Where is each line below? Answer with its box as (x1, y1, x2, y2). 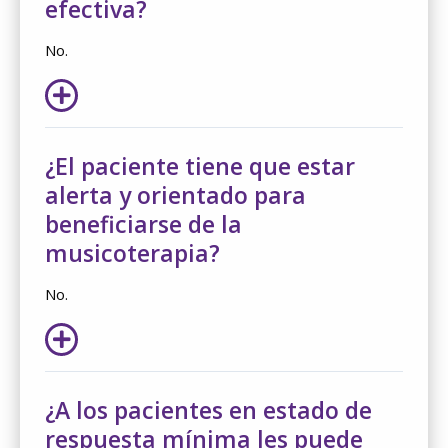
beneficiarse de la (45, 207, 242, 240)
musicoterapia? (45, 236, 220, 269)
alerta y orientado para (45, 178, 306, 211)
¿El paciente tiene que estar (45, 149, 355, 182)
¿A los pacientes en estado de (45, 393, 372, 426)
